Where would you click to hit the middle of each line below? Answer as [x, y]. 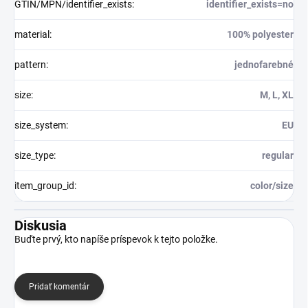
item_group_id [44, 185]
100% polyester [260, 34]
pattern [30, 64]
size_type [34, 155]
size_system [40, 125]
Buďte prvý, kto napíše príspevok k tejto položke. [116, 239]
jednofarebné [264, 64]
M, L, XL [277, 95]
